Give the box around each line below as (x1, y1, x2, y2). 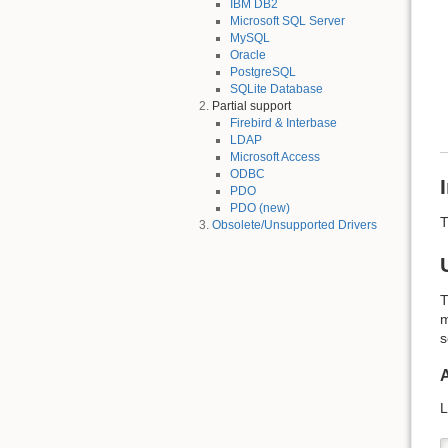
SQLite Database (229, 82, 323, 97)
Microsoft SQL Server (229, 14, 345, 29)
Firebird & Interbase (229, 116, 337, 131)
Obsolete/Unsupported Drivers (211, 218, 377, 233)
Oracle (229, 48, 266, 63)
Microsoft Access (229, 150, 320, 165)
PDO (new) (229, 201, 290, 216)
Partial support (211, 99, 291, 114)
